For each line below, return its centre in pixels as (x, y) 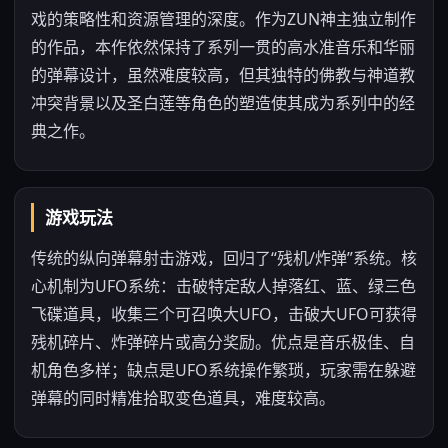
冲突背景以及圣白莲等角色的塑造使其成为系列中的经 (223, 103)
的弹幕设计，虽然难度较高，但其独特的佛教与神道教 (223, 75)
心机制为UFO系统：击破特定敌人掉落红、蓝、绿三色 (223, 286)
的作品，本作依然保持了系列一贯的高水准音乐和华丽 (223, 47)
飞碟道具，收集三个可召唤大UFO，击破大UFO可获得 (224, 314)
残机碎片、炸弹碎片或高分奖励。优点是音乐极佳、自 (223, 342)
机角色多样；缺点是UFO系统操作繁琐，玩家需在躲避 (223, 370)
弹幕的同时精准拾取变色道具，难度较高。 (183, 398)
